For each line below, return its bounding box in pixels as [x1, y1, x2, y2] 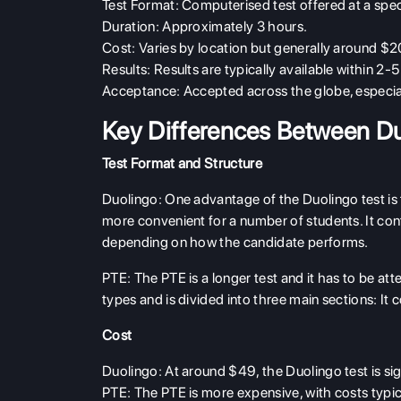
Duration [102, 18, 156, 36]
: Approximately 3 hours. [155, 18, 308, 36]
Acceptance [102, 82, 177, 100]
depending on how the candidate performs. [102, 234, 369, 252]
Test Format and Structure [102, 155, 262, 173]
